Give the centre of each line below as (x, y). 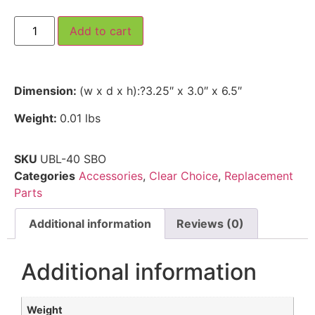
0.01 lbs (80, 118)
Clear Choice (184, 176)
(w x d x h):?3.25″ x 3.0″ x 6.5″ (161, 91)
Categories (45, 176)
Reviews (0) (210, 223)
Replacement (259, 176)
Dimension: (47, 91)
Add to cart (101, 31)
